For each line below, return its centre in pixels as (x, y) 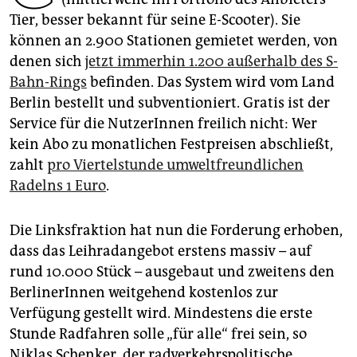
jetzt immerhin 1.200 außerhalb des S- (211, 62)
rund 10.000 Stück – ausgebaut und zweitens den (172, 272)
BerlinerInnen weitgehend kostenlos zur (144, 293)
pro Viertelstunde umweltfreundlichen (175, 165)
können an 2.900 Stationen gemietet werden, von (174, 41)
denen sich (47, 62)
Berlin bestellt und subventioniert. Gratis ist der (170, 103)
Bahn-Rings (48, 82)
